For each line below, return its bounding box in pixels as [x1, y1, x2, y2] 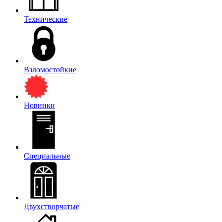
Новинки [24, 101, 55, 110]
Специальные [24, 152, 70, 160]
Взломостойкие [24, 65, 76, 74]
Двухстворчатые [24, 202, 79, 211]
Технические [24, 15, 67, 23]
